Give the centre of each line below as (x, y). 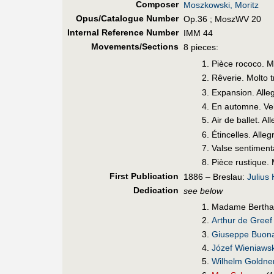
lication (163, 176)
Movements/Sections (135, 47)
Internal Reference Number (123, 33)
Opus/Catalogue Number (127, 19)
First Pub (128, 176)
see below (203, 191)
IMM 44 (198, 33)
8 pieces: (201, 47)
